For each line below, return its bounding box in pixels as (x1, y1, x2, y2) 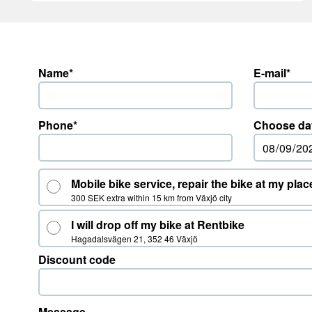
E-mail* (253, 65, 290, 81)
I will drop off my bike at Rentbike (71, 217, 244, 233)
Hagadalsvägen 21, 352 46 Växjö (71, 233, 198, 244)
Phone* (38, 117, 77, 133)
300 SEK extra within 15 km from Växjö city (71, 192, 232, 203)
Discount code (38, 251, 116, 267)
